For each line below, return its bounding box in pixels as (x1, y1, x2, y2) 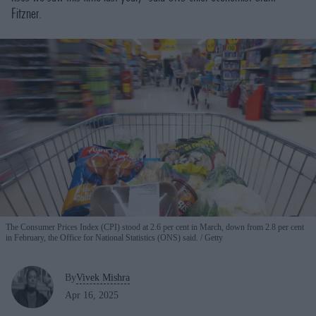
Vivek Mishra (76, 272, 130, 284)
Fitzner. (11, 5, 42, 21)
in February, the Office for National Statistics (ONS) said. (6, 232, 200, 243)
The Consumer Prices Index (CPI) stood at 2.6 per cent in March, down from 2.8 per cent (6, 221, 304, 232)
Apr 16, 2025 (65, 290, 119, 301)
